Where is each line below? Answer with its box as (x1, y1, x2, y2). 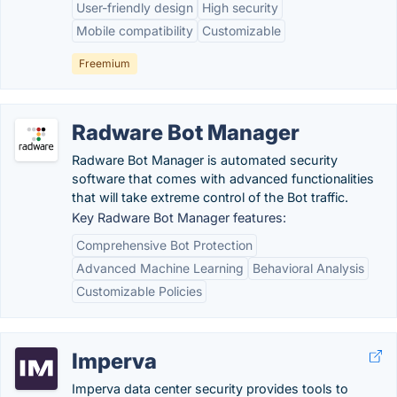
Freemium (79, 57, 130, 70)
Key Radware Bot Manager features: (72, 210, 286, 225)
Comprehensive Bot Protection (76, 237, 253, 253)
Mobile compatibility (76, 23, 193, 38)
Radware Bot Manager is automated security (72, 152, 338, 167)
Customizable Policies (76, 284, 202, 299)
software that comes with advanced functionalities (72, 171, 374, 186)
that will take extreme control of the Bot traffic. (72, 190, 348, 205)
